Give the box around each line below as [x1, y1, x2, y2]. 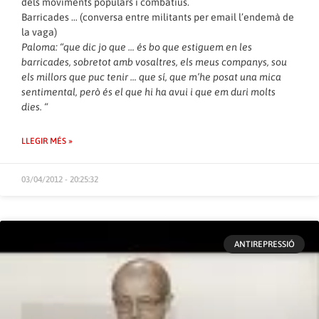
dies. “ [21, 100, 48, 113]
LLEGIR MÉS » [21, 135, 73, 146]
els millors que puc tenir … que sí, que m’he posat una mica [21, 70, 281, 83]
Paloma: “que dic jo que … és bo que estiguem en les [21, 41, 252, 53]
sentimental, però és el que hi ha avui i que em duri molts [21, 85, 276, 98]
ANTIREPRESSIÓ [234, 239, 295, 249]
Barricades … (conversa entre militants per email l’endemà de [21, 11, 294, 23]
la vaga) [21, 26, 57, 38]
